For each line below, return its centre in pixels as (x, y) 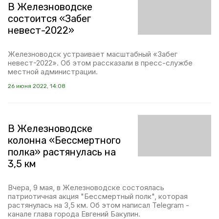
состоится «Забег (49, 19)
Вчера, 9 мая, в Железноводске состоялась (86, 188)
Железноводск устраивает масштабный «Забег (93, 54)
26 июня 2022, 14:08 (37, 86)
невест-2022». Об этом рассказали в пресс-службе (100, 63)
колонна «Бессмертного (64, 141)
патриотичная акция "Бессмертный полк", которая (98, 197)
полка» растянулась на (62, 152)
